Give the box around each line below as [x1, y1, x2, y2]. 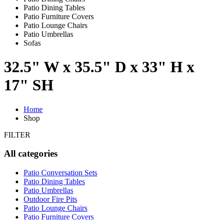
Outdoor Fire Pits [24, 195, 77, 204]
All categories [4, 148, 57, 159]
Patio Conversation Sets [24, 168, 97, 177]
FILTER [4, 130, 30, 139]
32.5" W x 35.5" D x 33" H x [4, 58, 194, 76]
